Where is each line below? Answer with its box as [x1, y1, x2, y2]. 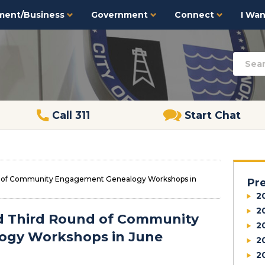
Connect [174, 9, 216, 20]
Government [91, 9, 150, 20]
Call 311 [51, 109, 90, 121]
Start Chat [185, 109, 241, 121]
